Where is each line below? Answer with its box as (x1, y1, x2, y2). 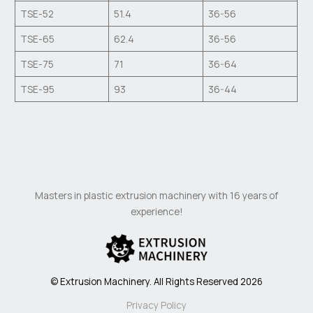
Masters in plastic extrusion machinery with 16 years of (35, 188, 278, 202)
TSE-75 (20, 57, 54, 71)
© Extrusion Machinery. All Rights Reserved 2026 (50, 275, 263, 288)
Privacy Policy (126, 298, 187, 312)
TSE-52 (20, 7, 54, 21)
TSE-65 (20, 32, 54, 46)
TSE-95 (20, 82, 54, 96)
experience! (130, 204, 183, 218)
